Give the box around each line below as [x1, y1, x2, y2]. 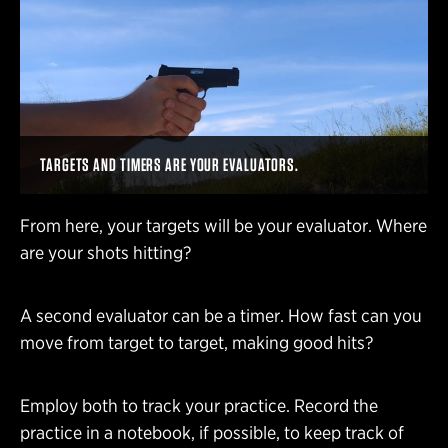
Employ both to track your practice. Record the [20, 394, 378, 416]
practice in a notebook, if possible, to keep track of [20, 421, 404, 443]
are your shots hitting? [20, 241, 195, 263]
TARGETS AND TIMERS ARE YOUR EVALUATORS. [40, 153, 300, 175]
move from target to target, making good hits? [20, 331, 377, 353]
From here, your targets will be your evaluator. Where [20, 214, 427, 236]
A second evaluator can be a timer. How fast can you [20, 304, 422, 326]
